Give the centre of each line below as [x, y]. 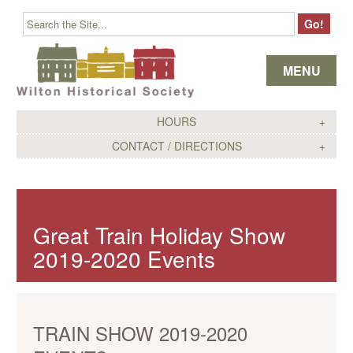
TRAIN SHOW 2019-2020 [140, 333]
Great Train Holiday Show [159, 235]
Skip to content [183, 39]
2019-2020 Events [124, 258]
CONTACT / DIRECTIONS [176, 146]
